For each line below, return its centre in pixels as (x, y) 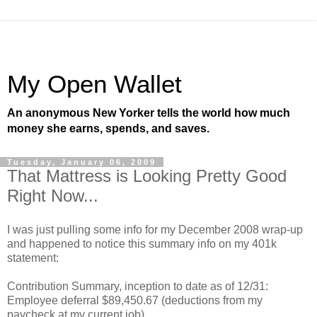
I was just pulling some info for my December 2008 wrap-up (155, 229)
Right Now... (53, 196)
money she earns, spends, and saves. (108, 128)
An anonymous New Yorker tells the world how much (149, 113)
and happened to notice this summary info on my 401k (142, 243)
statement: (33, 258)
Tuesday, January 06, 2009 (82, 162)
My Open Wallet (94, 84)
